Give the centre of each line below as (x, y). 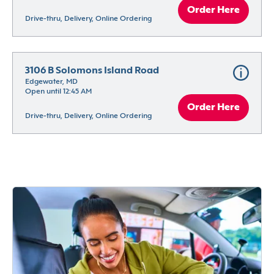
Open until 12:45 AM (58, 92)
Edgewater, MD (51, 82)
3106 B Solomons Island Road (92, 71)
